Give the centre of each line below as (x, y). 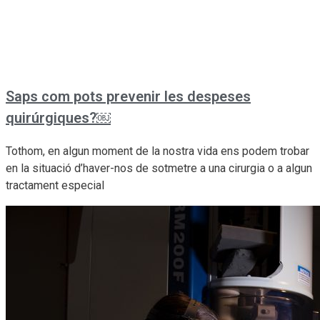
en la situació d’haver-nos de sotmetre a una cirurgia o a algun (159, 168)
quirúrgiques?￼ (58, 117)
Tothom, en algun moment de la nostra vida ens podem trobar (157, 151)
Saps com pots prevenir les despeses (128, 96)
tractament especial (55, 185)
